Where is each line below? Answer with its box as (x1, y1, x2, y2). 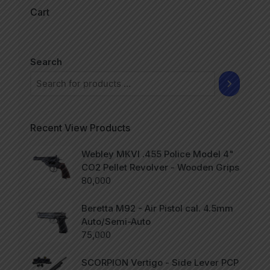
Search (30, 55, 62, 67)
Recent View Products (30, 121, 130, 134)
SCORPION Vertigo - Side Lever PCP (81, 257, 239, 269)
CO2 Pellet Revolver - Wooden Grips (81, 162, 239, 174)
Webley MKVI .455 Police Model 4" (81, 148, 234, 160)
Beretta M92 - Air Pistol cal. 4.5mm (81, 202, 233, 215)
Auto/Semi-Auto (81, 216, 151, 228)
